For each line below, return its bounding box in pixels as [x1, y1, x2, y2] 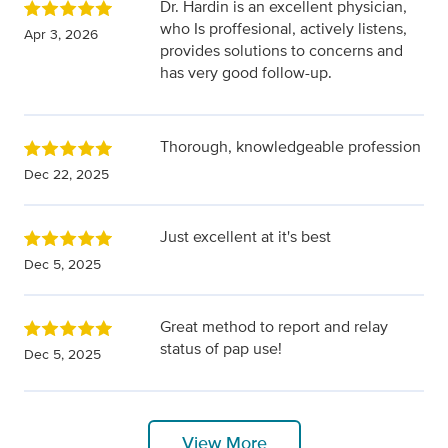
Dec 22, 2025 [24, 164, 109, 185]
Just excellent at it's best [160, 225, 331, 249]
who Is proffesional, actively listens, [160, 17, 407, 41]
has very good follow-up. [160, 61, 332, 85]
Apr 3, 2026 [24, 24, 98, 45]
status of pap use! [160, 337, 282, 361]
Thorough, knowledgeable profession [160, 135, 421, 159]
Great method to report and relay [160, 315, 388, 339]
